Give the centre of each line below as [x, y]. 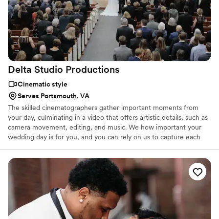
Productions [92, 70]
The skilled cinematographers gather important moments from [103, 108]
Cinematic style [43, 84]
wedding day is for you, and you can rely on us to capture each [104, 137]
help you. [22, 157]
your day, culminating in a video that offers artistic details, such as [108, 118]
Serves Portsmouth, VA [54, 96]
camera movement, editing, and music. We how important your [105, 127]
